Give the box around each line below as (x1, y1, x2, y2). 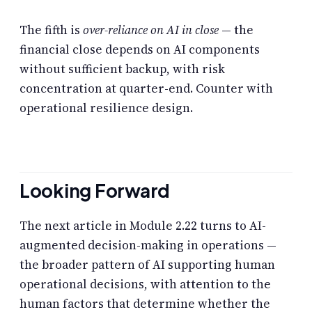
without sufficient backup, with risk (19, 61, 225, 78)
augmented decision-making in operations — (19, 236, 276, 253)
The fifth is (19, 22, 83, 39)
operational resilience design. (19, 100, 193, 117)
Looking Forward (19, 178, 171, 202)
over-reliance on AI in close (83, 22, 219, 39)
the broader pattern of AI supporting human (19, 256, 275, 273)
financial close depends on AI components (19, 41, 260, 58)
